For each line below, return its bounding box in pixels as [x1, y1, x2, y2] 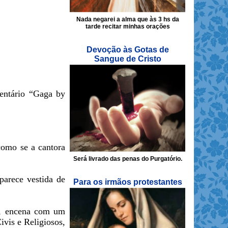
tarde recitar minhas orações [85, 23, 170, 31]
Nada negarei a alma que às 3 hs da [76, 16, 179, 23]
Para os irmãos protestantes [73, 178, 182, 187]
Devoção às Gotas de [86, 45, 169, 54]
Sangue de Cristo [94, 54, 161, 64]
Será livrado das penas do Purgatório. [73, 155, 182, 163]
